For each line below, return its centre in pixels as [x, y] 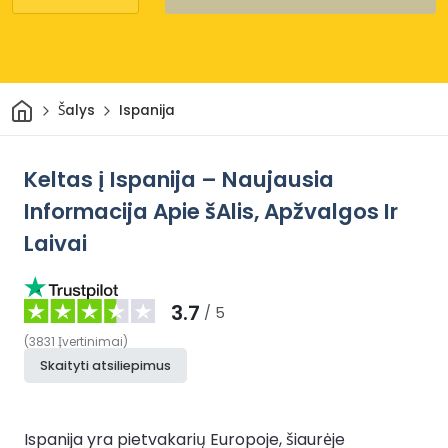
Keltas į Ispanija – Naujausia [179, 179]
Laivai [55, 243]
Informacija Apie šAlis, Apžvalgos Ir [211, 211]
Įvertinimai [90, 341]
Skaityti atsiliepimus [105, 365]
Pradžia [59, 104]
